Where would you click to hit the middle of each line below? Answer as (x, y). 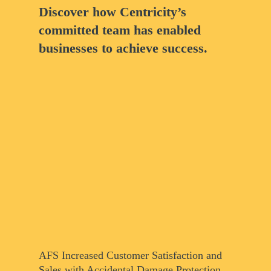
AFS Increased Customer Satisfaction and (131, 256)
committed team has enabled (120, 30)
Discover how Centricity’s (113, 12)
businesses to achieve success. (123, 48)
